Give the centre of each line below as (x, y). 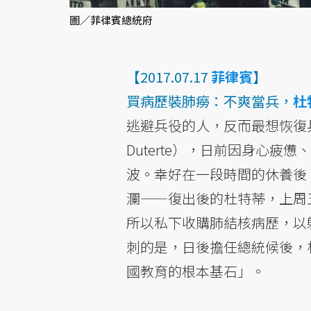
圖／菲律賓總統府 (111, 20)
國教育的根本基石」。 (195, 271)
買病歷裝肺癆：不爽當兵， (209, 101)
